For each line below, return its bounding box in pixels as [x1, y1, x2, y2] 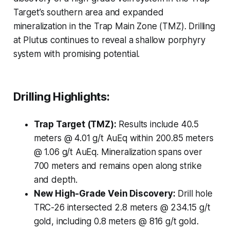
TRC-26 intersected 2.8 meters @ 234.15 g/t [33, 202, 210, 213]
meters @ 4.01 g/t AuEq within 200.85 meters [33, 133, 214, 144]
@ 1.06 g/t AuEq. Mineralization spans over [33, 147, 202, 158]
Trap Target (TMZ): [33, 119, 117, 130]
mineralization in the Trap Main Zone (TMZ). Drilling [13, 21, 215, 32]
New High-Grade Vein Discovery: [33, 188, 176, 199]
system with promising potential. [13, 49, 140, 60]
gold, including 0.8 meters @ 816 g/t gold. [33, 216, 199, 227]
